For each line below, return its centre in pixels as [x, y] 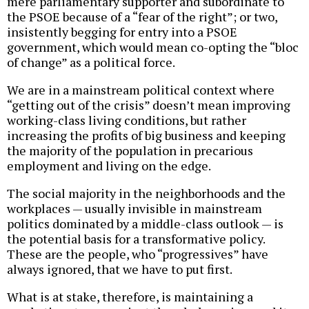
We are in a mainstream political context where [141, 90]
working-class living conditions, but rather [127, 120]
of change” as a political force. [91, 62]
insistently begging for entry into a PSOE [122, 32]
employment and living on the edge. [109, 166]
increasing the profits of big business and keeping [146, 136]
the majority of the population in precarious [130, 151]
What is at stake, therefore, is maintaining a [130, 297]
